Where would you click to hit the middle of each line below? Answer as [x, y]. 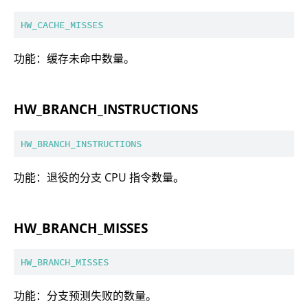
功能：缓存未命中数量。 [74, 59]
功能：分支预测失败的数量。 [85, 296]
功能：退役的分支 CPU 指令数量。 [99, 177]
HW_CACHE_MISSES [62, 25]
